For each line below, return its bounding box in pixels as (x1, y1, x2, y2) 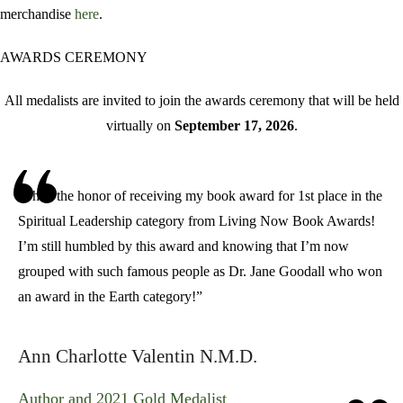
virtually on (105, 118, 175, 133)
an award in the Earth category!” (18, 289, 202, 304)
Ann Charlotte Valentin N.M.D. (18, 345, 257, 367)
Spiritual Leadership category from (18, 213, 219, 228)
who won (325, 264, 382, 279)
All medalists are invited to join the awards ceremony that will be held (4, 93, 399, 108)
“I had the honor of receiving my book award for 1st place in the (18, 188, 382, 203)
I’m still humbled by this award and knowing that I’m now (18, 238, 349, 254)
